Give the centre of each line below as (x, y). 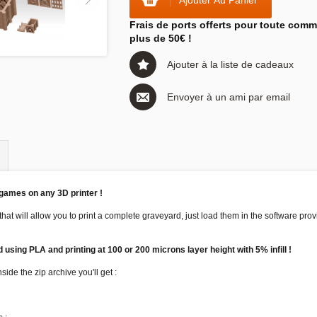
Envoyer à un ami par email (229, 97)
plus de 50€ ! (161, 38)
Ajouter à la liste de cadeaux (230, 64)
